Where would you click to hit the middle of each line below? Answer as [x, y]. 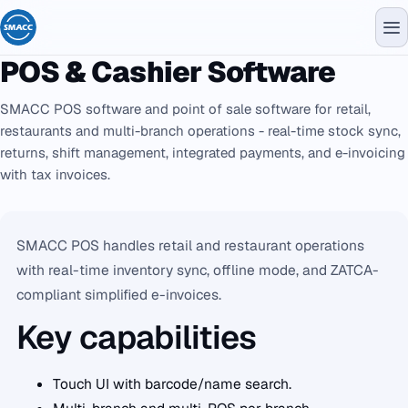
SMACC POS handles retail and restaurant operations [190, 245]
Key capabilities [137, 337]
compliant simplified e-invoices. [119, 295]
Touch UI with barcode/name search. [172, 383]
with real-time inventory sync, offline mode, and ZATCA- [198, 270]
